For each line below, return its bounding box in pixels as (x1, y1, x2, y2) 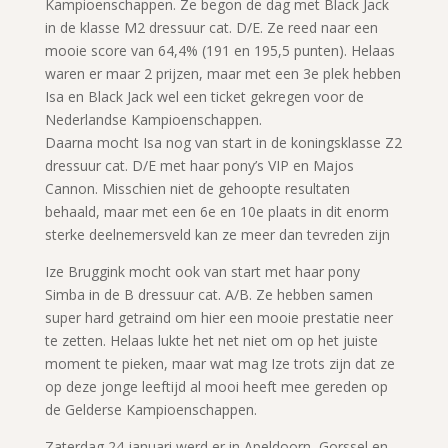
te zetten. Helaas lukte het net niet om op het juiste (44, 330, 378, 350)
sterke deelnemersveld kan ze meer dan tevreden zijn (44, 224, 390, 244)
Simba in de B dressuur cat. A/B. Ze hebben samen (44, 284, 373, 304)
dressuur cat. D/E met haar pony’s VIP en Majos (44, 155, 354, 175)
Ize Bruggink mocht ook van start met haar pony (44, 261, 360, 281)
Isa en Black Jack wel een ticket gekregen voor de (44, 86, 364, 106)
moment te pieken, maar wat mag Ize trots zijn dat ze (44, 353, 395, 373)
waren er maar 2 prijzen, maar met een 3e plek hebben (44, 63, 401, 83)
